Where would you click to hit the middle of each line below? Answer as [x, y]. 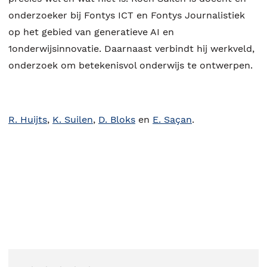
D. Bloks [117, 119]
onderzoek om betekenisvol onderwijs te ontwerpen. [131, 65]
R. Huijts [28, 119]
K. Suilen [73, 119]
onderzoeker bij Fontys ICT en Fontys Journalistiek [127, 15]
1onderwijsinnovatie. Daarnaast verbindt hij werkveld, [131, 48]
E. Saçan [172, 119]
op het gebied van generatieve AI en [91, 32]
